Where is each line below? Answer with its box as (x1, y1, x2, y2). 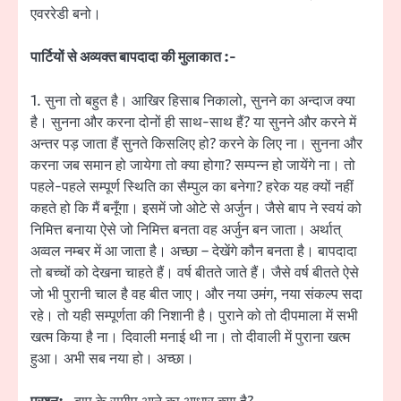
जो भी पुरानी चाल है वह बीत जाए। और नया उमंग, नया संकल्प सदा (30, 284, 363, 304)
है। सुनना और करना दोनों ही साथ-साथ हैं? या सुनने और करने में (30, 112, 356, 132)
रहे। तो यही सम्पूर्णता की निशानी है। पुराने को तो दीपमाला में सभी (30, 305, 358, 326)
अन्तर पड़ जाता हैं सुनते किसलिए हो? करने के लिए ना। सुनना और (30, 133, 363, 154)
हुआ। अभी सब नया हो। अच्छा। (30, 348, 194, 369)
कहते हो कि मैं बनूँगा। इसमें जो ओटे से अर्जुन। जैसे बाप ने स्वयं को (30, 198, 362, 218)
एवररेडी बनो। (30, 4, 101, 25)
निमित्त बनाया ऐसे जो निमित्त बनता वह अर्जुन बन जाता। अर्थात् (30, 219, 341, 240)
